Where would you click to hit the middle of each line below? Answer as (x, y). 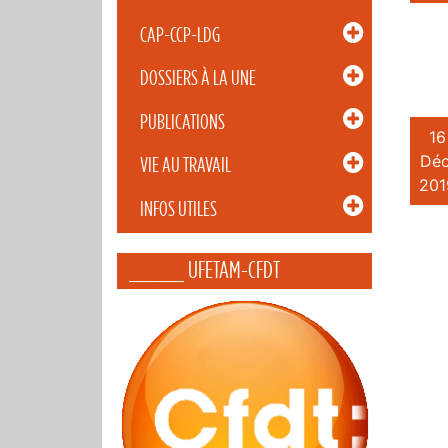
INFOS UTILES (178, 208)
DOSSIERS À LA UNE (197, 78)
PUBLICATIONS (182, 121)
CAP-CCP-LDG (179, 34)
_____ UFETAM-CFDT (204, 270)
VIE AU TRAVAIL (185, 165)
